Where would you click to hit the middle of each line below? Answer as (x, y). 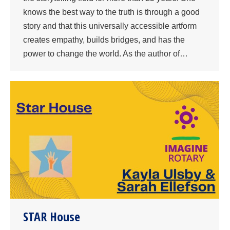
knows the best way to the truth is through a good (111, 12)
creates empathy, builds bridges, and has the (104, 40)
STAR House (52, 217)
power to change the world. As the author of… (106, 54)
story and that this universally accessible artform (110, 26)
